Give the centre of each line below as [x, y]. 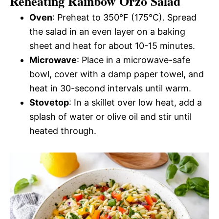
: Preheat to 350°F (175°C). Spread [124, 18]
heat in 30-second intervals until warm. [110, 88]
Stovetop [49, 103]
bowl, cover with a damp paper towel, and [117, 74]
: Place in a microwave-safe [133, 60]
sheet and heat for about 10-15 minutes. [112, 46]
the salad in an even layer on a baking [107, 32]
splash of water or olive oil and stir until [110, 117]
